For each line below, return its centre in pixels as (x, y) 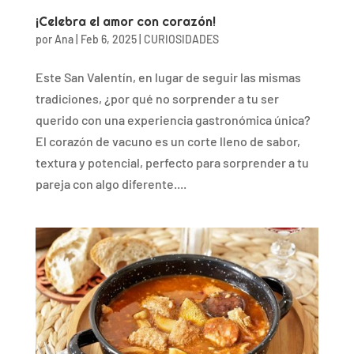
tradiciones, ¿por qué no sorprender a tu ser (157, 99)
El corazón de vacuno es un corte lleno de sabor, (168, 141)
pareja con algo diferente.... (111, 184)
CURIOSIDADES (181, 40)
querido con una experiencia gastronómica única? (173, 120)
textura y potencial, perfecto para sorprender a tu (172, 163)
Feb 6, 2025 (108, 40)
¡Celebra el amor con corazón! (125, 22)
